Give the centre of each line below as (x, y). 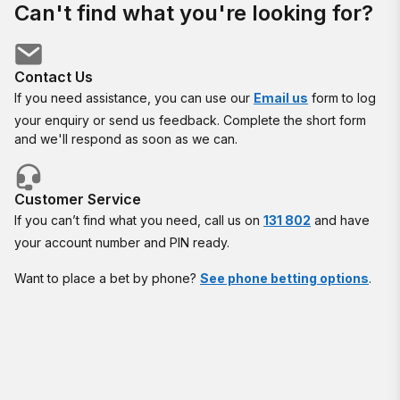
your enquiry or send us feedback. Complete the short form (190, 120)
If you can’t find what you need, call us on (139, 220)
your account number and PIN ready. (122, 242)
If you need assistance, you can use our (134, 98)
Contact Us (54, 77)
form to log (342, 98)
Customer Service (78, 199)
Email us (281, 98)
